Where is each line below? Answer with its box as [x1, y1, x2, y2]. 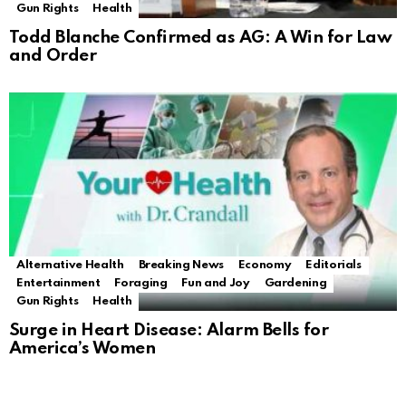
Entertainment [16, 277, 101, 290]
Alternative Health [16, 259, 124, 272]
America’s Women [9, 340, 156, 358]
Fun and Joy [181, 277, 250, 290]
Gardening [264, 277, 327, 290]
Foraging [114, 277, 168, 290]
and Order [9, 47, 97, 65]
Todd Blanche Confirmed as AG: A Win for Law [9, 29, 392, 47]
